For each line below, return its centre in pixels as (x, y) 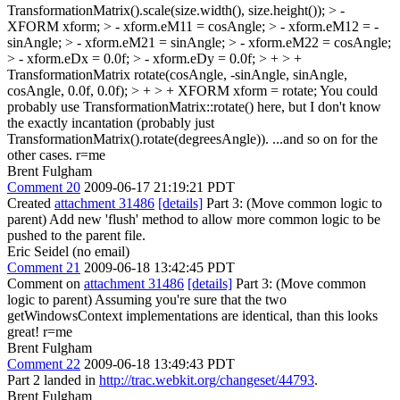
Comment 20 (44, 187)
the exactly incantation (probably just (111, 122)
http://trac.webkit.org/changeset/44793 (207, 379)
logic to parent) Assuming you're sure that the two (147, 299)
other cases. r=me (56, 154)
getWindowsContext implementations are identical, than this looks (192, 315)
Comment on (46, 283)
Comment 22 (44, 363)
